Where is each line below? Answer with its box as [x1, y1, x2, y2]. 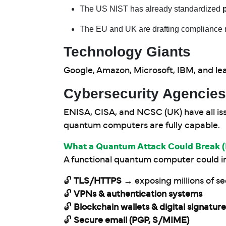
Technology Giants [64, 44, 191, 60]
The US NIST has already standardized [80, 5, 222, 13]
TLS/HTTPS [74, 177, 122, 186]
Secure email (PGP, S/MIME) [74, 216, 189, 225]
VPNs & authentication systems [74, 190, 202, 199]
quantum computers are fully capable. [64, 121, 220, 130]
